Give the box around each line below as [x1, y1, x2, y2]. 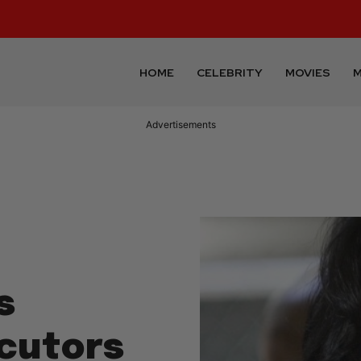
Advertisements [145, 118, 216, 131]
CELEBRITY [197, 64, 263, 80]
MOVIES [285, 64, 331, 80]
